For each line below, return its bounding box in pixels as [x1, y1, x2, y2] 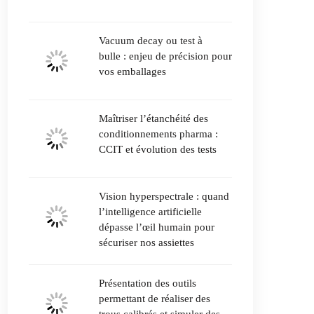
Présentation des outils [99, 278, 196, 289]
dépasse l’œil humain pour [99, 221, 214, 233]
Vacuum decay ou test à [99, 35, 203, 46]
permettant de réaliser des [99, 293, 210, 304]
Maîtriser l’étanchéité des [99, 113, 208, 124]
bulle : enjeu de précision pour [99, 50, 232, 62]
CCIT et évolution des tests [99, 144, 217, 155]
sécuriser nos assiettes [99, 237, 194, 248]
